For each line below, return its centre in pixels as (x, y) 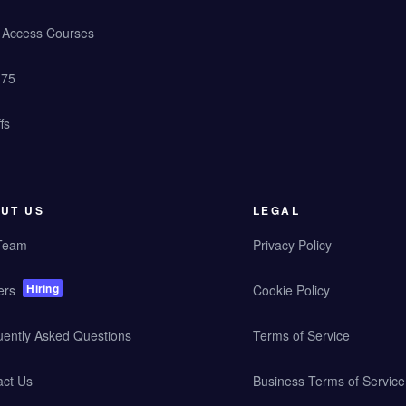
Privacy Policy (292, 245)
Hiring (43, 288)
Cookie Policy (291, 290)
